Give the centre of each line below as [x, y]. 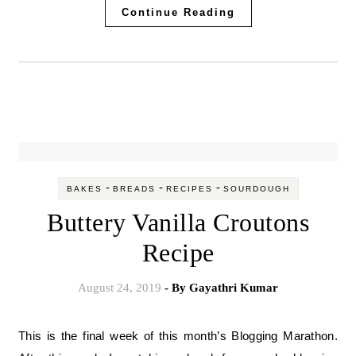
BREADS [134, 189]
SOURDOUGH [256, 189]
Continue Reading [178, 12]
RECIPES [189, 189]
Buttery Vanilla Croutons [178, 222]
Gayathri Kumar [234, 288]
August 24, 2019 [120, 288]
